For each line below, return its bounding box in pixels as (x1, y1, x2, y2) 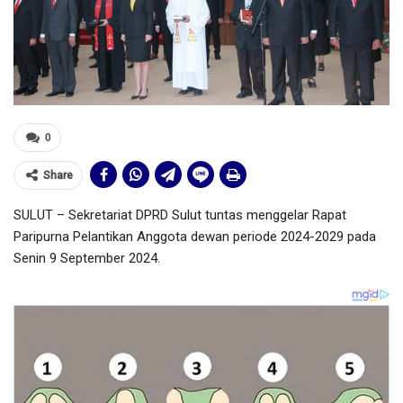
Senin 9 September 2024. (13, 250, 160, 267)
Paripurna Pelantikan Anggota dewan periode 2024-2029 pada (13, 228, 376, 246)
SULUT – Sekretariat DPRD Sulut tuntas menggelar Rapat (13, 207, 346, 224)
